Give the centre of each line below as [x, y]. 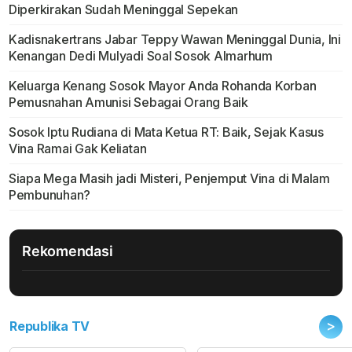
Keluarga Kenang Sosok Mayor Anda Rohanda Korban [162, 86]
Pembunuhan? [49, 195]
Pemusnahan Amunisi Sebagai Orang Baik [128, 103]
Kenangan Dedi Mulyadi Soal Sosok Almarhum [140, 56]
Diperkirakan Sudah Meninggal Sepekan [123, 10]
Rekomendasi [68, 251]
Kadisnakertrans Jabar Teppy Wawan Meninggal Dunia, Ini [174, 40]
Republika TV [50, 326]
